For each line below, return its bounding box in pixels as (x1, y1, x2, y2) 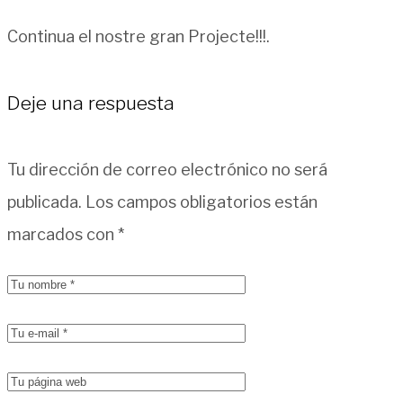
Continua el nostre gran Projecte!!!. (7, 26, 270, 46)
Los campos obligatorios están (85, 192, 318, 211)
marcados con (7, 224, 118, 244)
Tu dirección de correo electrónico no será (7, 159, 327, 179)
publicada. (7, 192, 82, 211)
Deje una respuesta (7, 91, 175, 114)
